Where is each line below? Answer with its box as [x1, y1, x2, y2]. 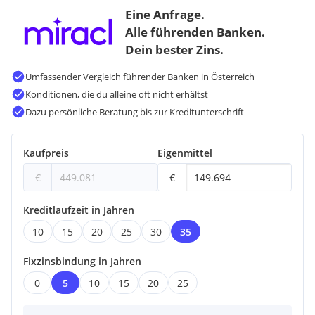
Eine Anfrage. [124, 6, 205, 22]
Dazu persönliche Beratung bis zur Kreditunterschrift [25, 105, 244, 118]
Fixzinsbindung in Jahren [23, 255, 141, 269]
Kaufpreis [23, 146, 69, 160]
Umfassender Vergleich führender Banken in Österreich [25, 70, 255, 83]
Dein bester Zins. [124, 41, 224, 58]
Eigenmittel [157, 146, 212, 160]
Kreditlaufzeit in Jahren [23, 203, 134, 217]
